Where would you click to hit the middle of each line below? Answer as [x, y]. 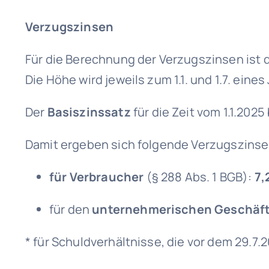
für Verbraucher [98, 177]
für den [71, 209]
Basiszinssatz [89, 112]
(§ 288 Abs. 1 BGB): [200, 177]
